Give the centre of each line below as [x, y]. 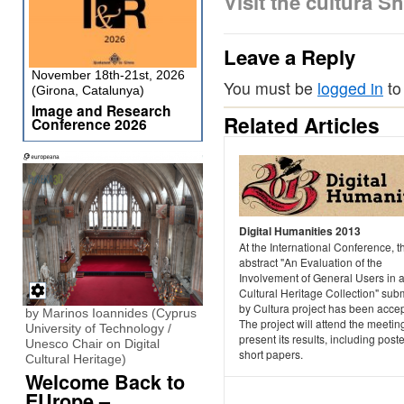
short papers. [271, 354]
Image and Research [101, 110]
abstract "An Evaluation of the [311, 262]
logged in [350, 88]
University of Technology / [98, 328]
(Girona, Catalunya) [88, 90]
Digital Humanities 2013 [300, 231]
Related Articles [302, 125]
